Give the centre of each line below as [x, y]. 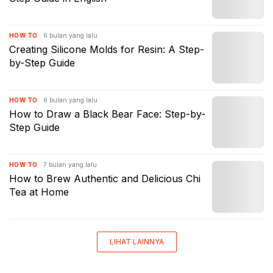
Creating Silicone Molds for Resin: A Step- [107, 49]
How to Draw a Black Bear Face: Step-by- [107, 114]
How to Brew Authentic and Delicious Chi [105, 179]
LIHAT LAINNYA [136, 242]
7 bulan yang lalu [70, 164]
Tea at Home [39, 192]
